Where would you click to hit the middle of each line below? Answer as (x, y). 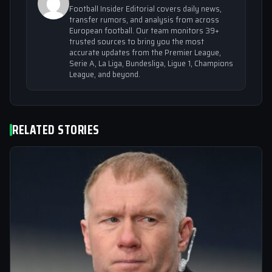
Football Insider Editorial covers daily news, (145, 9)
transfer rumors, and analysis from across (144, 20)
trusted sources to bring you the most (137, 42)
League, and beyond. (105, 74)
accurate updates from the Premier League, (145, 53)
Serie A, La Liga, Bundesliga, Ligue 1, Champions (151, 63)
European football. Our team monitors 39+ (144, 31)
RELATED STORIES (56, 130)
